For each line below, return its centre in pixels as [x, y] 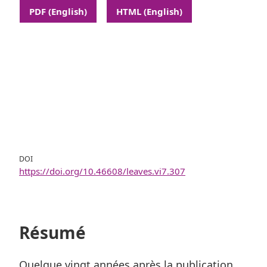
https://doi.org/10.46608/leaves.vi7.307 [102, 171]
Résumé [52, 233]
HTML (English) [149, 12]
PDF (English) [58, 12]
